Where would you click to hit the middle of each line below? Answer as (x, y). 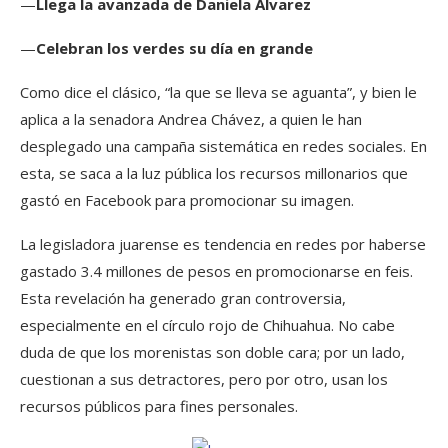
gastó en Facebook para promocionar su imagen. (187, 200)
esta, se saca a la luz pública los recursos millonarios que (214, 173)
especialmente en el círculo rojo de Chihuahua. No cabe (207, 325)
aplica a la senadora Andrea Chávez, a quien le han (191, 119)
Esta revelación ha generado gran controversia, (183, 298)
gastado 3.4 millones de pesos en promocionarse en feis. (216, 271)
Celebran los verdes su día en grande (174, 48)
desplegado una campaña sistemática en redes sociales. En (223, 146)
